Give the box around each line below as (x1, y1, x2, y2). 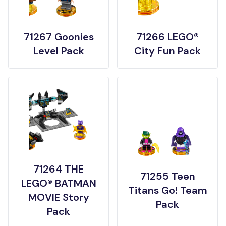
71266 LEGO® (136, 30, 199, 43)
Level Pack (33, 44, 84, 58)
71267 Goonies (23, 30, 94, 43)
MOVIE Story (28, 191, 89, 204)
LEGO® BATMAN (21, 177, 96, 190)
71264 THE (33, 162, 84, 176)
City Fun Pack (134, 44, 201, 58)
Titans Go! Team (128, 184, 207, 197)
